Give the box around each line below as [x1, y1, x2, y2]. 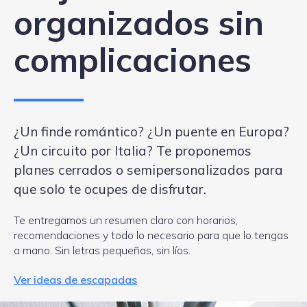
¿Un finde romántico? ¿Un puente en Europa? [14, 123, 289, 140]
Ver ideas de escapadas [14, 272, 137, 286]
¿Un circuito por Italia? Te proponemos [14, 142, 251, 159]
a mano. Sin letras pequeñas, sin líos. [14, 243, 191, 257]
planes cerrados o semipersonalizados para [14, 161, 283, 178]
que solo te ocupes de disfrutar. [14, 180, 206, 197]
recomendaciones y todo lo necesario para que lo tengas [14, 228, 288, 242]
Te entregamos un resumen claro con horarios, [14, 212, 238, 227]
